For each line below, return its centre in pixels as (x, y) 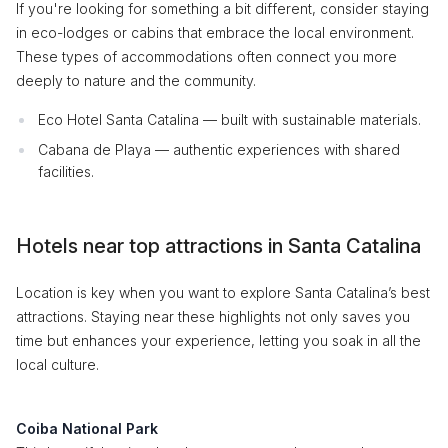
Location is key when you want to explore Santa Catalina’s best (223, 292)
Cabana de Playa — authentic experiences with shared (219, 149)
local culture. (57, 364)
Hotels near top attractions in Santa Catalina (218, 246)
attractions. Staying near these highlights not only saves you (213, 316)
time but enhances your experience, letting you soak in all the (218, 340)
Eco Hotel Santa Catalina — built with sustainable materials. (229, 119)
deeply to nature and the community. (136, 80)
